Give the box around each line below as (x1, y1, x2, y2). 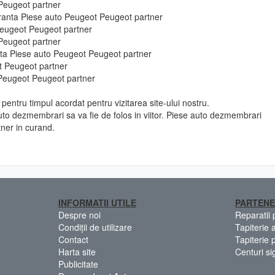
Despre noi (58, 208, 101, 221)
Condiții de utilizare (58, 220, 132, 233)
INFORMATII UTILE (58, 196, 136, 209)
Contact (58, 233, 88, 246)
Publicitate (58, 257, 98, 270)
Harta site (58, 245, 96, 258)
